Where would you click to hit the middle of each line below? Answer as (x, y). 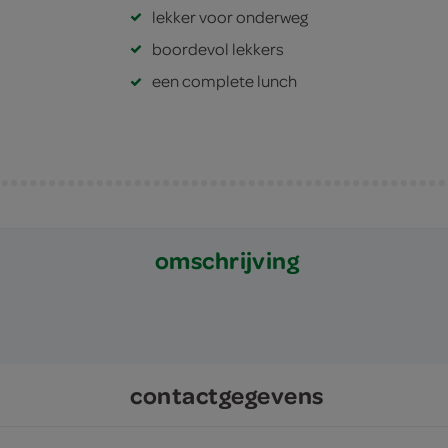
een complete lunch (224, 80)
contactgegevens (227, 395)
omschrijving (227, 260)
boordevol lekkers (217, 48)
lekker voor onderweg (229, 16)
